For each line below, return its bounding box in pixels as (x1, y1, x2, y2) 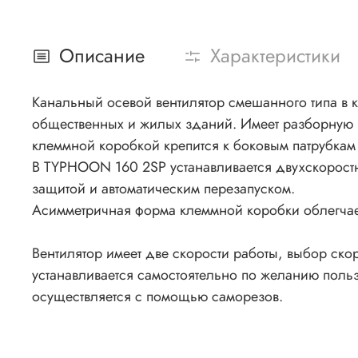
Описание (59, 42, 145, 70)
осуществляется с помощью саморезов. (32, 285, 283, 307)
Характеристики (210, 42, 340, 70)
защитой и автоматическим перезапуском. (32, 177, 295, 199)
